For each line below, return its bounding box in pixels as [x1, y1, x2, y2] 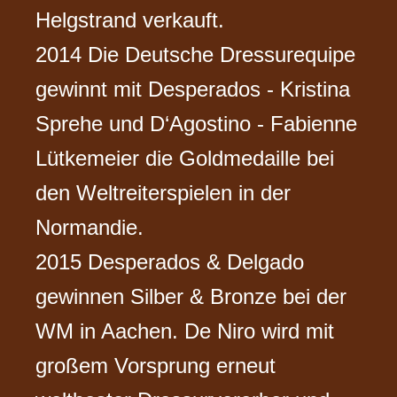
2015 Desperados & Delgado [35, 250, 305, 275]
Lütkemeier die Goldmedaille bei [35, 146, 335, 171]
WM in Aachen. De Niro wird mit [35, 319, 335, 344]
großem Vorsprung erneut [35, 354, 276, 378]
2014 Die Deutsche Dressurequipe [35, 43, 356, 67]
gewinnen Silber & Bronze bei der [35, 284, 347, 309]
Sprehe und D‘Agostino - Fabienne [35, 112, 358, 136]
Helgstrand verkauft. [35, 8, 225, 33]
